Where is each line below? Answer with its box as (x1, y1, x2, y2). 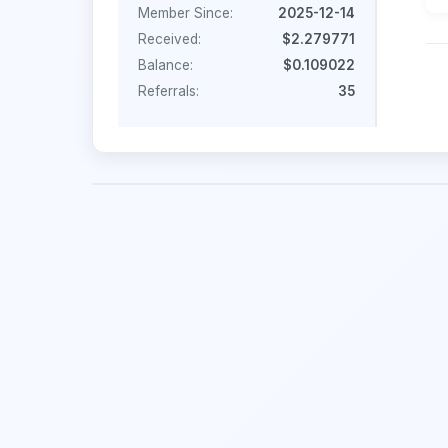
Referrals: (138, 82, 199, 99)
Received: (138, 30, 201, 47)
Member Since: (138, 4, 233, 21)
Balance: (138, 56, 193, 73)
